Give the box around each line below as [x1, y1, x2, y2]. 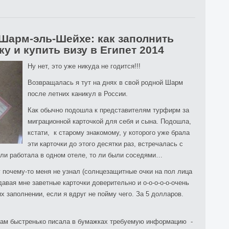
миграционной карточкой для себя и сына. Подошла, [28, 118, 191, 125]
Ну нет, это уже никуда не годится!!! [28, 62, 141, 70]
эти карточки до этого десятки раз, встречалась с [28, 140, 183, 148]
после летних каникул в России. [28, 90, 128, 98]
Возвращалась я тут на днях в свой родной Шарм [28, 79, 183, 86]
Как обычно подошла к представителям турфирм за [28, 106, 189, 114]
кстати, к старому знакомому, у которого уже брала [28, 129, 190, 136]
